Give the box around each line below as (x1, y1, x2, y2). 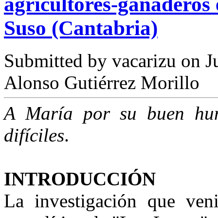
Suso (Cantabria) (4, 17, 158, 40)
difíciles (4, 125, 64, 146)
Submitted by (4, 50, 112, 72)
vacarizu (112, 50, 176, 72)
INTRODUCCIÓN (4, 168, 156, 190)
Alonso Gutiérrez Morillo (4, 72, 200, 93)
